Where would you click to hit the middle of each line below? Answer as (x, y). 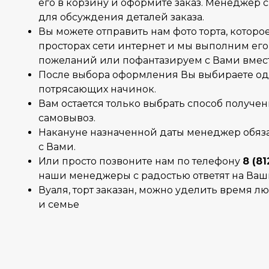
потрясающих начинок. (97, 89)
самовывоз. (67, 118)
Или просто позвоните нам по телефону (141, 161)
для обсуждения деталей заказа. (121, 17)
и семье (59, 204)
